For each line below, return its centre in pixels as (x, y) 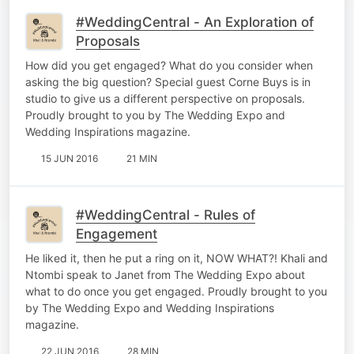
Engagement (117, 233)
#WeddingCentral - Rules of (166, 215)
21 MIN (142, 158)
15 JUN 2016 (70, 158)
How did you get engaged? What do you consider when (169, 65)
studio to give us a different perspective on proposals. (165, 98)
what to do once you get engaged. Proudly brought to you (176, 291)
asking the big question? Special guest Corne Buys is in (168, 81)
